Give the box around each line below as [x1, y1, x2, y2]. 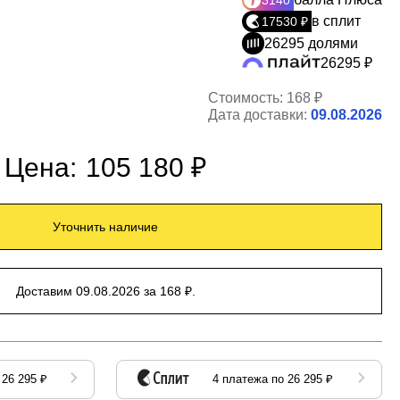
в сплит [312, 13, 361, 29]
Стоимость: [208, 90, 287, 106]
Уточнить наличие [53, 220, 158, 235]
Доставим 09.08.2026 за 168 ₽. [15, 284, 196, 299]
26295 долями [264, 35, 358, 51]
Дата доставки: [208, 107, 311, 123]
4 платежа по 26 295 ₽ [212, 372, 333, 387]
